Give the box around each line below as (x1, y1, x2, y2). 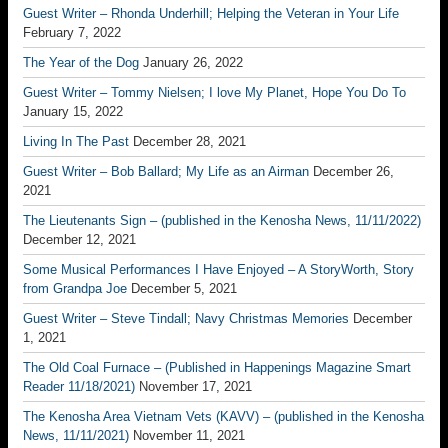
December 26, (313, 164, 394, 179)
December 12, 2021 (23, 232, 136, 247)
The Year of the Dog (23, 55, 139, 70)
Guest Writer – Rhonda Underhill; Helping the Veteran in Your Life (23, 6, 399, 21)
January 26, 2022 (143, 55, 243, 70)
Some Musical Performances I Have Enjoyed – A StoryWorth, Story (23, 262, 414, 277)
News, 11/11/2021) (23, 428, 129, 443)
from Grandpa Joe (23, 281, 127, 296)
